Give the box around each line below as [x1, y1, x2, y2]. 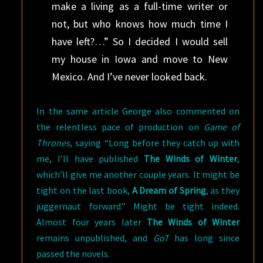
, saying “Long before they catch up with [70, 137, 240, 149]
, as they [205, 184, 240, 196]
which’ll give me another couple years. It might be [36, 168, 240, 180]
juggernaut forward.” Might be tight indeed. [36, 200, 240, 212]
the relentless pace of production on [36, 121, 204, 133]
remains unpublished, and [36, 232, 153, 244]
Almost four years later [36, 216, 147, 228]
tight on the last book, [36, 184, 132, 196]
